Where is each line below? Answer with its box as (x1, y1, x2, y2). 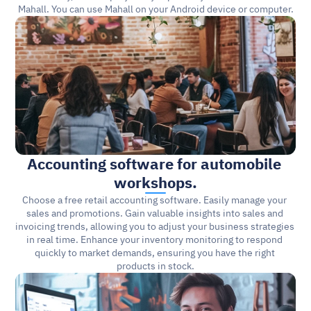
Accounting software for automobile (26, 153, 281, 176)
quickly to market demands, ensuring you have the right (34, 246, 275, 260)
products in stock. (117, 259, 194, 274)
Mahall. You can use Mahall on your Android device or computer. (17, 2, 294, 17)
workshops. (114, 171, 197, 194)
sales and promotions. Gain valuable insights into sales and (26, 206, 283, 221)
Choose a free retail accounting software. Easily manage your (22, 193, 287, 208)
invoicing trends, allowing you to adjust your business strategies (15, 219, 295, 234)
